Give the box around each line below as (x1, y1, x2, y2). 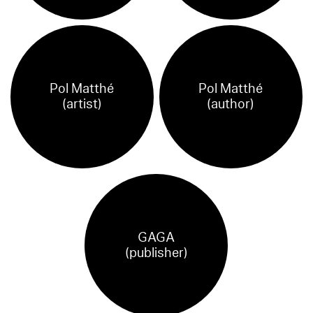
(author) (207, 95, 255, 114)
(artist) (61, 95, 102, 114)
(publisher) (124, 243, 188, 262)
